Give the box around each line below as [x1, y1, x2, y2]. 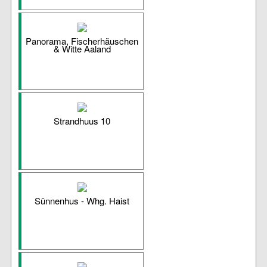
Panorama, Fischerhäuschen [26, 35, 139, 48]
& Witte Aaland [53, 42, 111, 55]
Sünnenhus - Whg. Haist [35, 194, 130, 207]
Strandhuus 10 [54, 114, 111, 128]
